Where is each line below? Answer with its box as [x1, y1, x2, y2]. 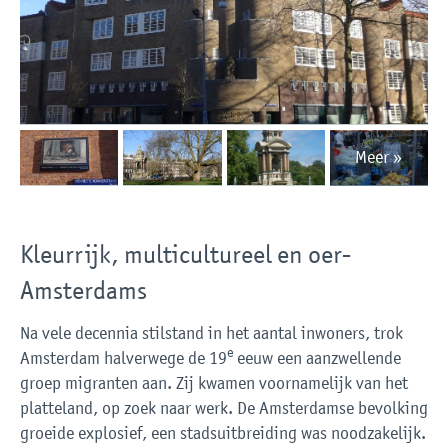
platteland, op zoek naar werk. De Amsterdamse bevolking [20, 398, 428, 419]
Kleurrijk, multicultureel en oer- [20, 238, 351, 270]
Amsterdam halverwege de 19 [20, 348, 227, 369]
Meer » [355, 147, 403, 168]
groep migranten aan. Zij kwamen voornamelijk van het [20, 373, 408, 394]
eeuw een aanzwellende [233, 348, 401, 369]
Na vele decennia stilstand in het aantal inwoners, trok [20, 323, 403, 344]
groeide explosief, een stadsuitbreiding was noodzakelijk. [20, 423, 426, 444]
